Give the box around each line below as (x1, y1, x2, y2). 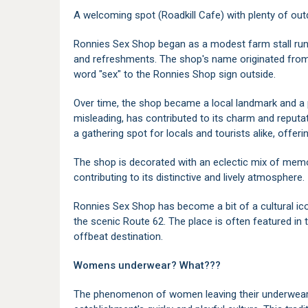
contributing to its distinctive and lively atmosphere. (74, 171, 305, 184)
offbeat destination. (74, 230, 163, 243)
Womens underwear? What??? (74, 259, 221, 272)
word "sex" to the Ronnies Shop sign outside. (74, 68, 276, 80)
